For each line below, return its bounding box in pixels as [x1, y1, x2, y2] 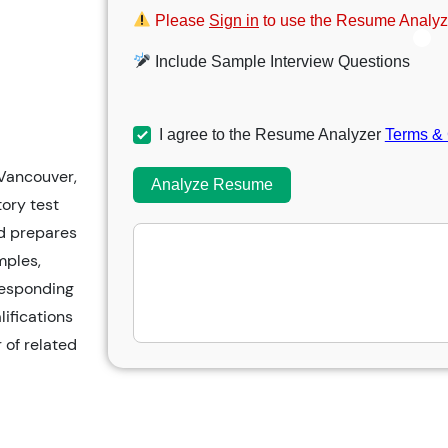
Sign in [209, 11, 259, 29]
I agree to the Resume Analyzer [158, 125, 385, 143]
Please [151, 11, 209, 29]
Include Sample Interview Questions [151, 52, 410, 70]
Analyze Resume [150, 175, 273, 193]
